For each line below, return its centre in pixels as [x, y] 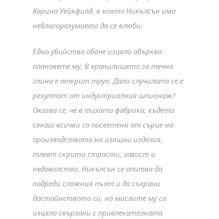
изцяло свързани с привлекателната [98, 212]
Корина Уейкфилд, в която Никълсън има [104, 11]
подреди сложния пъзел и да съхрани [97, 183]
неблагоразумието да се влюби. [88, 26]
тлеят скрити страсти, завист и [94, 154]
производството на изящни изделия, [98, 139]
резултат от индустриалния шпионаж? [104, 95]
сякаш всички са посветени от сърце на [103, 124]
